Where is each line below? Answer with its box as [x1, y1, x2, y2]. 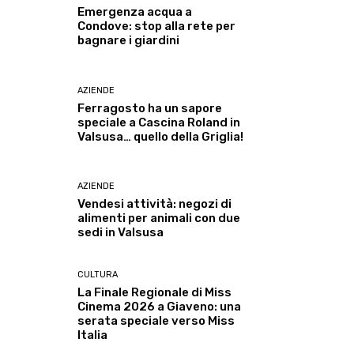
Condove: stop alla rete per [77, 19, 236, 34]
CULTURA [77, 269, 119, 280]
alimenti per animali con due [77, 210, 241, 225]
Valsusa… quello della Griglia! [77, 129, 244, 144]
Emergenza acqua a [77, 5, 193, 20]
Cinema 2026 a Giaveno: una [77, 299, 242, 314]
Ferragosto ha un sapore [77, 100, 223, 115]
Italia [77, 327, 108, 342]
